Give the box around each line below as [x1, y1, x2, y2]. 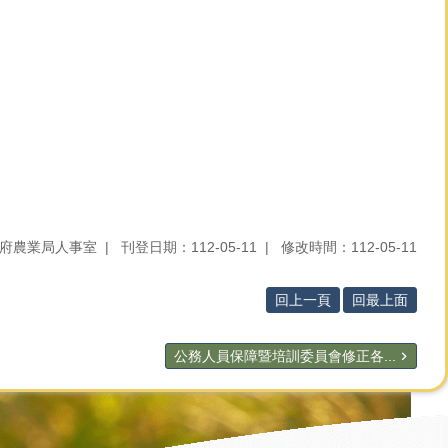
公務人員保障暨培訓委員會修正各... [174, 347, 396, 364]
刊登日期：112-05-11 [121, 238, 257, 255]
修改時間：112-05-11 [281, 238, 417, 255]
